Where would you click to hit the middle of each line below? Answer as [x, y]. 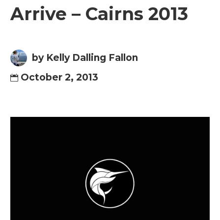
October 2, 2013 [59, 77]
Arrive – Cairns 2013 [99, 14]
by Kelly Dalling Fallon [85, 58]
